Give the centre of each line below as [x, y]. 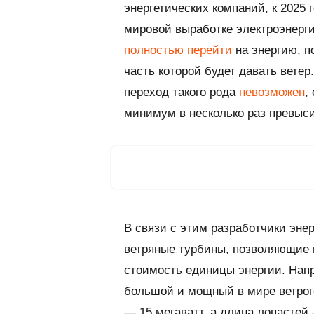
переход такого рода [182, 92]
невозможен [272, 92]
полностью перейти [178, 50]
